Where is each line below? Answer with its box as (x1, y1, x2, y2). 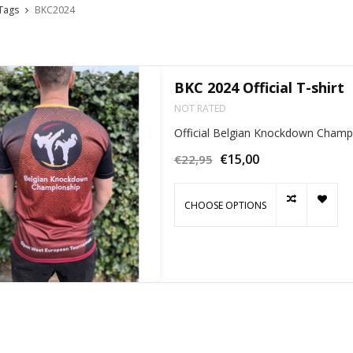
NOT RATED (173, 102, 226, 116)
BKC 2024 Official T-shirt (173, 78, 344, 98)
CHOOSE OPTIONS (184, 198, 266, 212)
